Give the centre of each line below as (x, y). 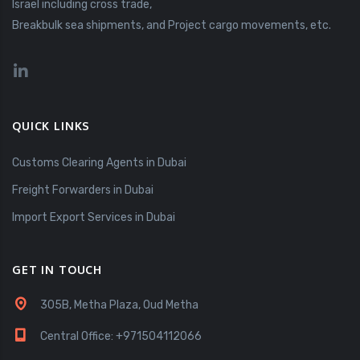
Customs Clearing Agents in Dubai (99, 162)
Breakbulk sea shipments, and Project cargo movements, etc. (172, 25)
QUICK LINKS (51, 125)
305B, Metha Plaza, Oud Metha (119, 305)
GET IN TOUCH (57, 269)
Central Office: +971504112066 (121, 336)
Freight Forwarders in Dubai (83, 190)
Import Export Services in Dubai (94, 217)
